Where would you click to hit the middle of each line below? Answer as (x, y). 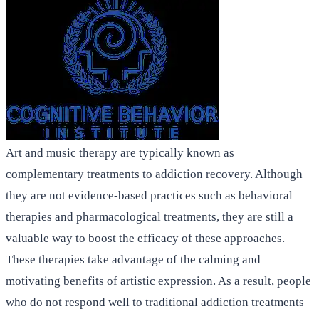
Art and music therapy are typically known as (120, 152)
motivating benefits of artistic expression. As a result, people (158, 281)
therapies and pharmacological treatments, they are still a (150, 216)
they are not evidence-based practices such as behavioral (149, 195)
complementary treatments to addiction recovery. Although (154, 174)
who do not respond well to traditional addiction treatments (155, 302)
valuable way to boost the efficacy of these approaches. (145, 238)
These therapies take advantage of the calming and (133, 259)
